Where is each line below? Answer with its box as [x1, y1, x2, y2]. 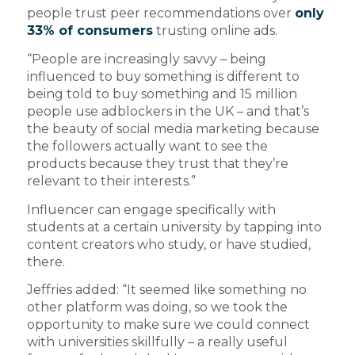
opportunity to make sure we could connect [26, 317, 310, 333]
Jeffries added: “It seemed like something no [26, 282, 307, 298]
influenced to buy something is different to [26, 69, 300, 85]
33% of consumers [26, 23, 153, 39]
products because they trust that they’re [26, 156, 288, 172]
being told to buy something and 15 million [26, 86, 297, 102]
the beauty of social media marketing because [26, 121, 319, 137]
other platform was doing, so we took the [26, 300, 288, 315]
